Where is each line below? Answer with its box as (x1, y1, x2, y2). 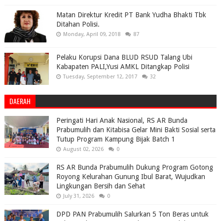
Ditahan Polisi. (56, 20, 100, 29)
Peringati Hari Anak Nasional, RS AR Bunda (56, 116, 187, 125)
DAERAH (9, 96, 31, 107)
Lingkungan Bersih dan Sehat (56, 182, 145, 190)
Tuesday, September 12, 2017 (63, 74, 137, 80)
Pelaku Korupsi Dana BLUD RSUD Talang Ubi (56, 53, 192, 62)
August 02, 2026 (63, 146, 104, 153)
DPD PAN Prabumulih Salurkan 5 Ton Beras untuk (56, 210, 209, 219)
